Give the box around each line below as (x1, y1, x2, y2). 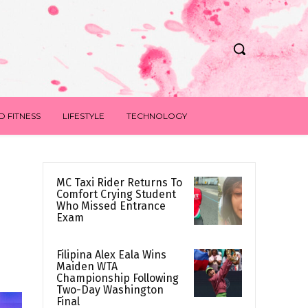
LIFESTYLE (62, 111, 104, 122)
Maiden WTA (56, 260, 118, 274)
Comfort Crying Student (56, 188, 176, 201)
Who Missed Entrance (56, 199, 166, 213)
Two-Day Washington (56, 283, 164, 297)
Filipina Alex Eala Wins (56, 248, 166, 262)
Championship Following (56, 272, 179, 285)
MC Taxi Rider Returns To (56, 176, 182, 190)
